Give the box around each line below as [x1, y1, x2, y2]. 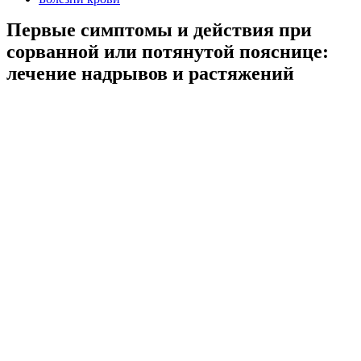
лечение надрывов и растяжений [6, 63, 294, 84]
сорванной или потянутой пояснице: [6, 41, 329, 62]
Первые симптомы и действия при [6, 19, 312, 40]
